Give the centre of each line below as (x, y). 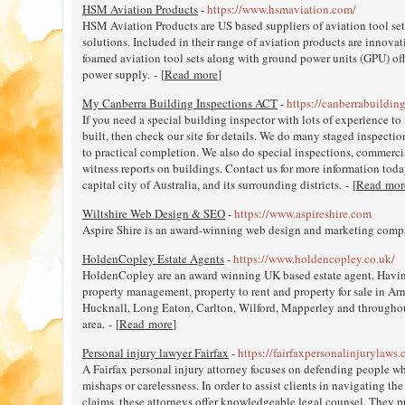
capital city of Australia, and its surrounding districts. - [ (219, 184)
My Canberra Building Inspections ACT (180, 103)
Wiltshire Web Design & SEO (154, 213)
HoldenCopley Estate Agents (153, 258)
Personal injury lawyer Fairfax (155, 352)
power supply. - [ (123, 74)
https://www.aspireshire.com (303, 213)
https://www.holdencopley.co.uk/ (314, 258)
